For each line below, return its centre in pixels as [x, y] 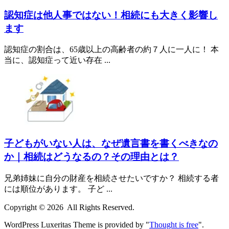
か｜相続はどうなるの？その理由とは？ [91, 157]
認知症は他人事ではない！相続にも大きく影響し [111, 15]
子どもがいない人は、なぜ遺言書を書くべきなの [111, 144]
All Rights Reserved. [100, 207]
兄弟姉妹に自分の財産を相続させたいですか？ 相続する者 [111, 178]
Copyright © [26, 207]
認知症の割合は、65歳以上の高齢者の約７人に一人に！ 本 [111, 50]
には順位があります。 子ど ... [58, 189]
